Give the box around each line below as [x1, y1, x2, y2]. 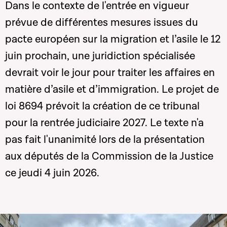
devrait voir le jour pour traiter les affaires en [5, 66, 215, 80]
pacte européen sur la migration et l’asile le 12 [5, 32, 220, 46]
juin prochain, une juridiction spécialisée [5, 49, 195, 63]
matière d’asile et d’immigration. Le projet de [5, 83, 219, 96]
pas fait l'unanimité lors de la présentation [5, 133, 205, 146]
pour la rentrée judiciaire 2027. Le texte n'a [5, 116, 204, 130]
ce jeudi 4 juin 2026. [5, 166, 99, 180]
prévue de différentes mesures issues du [5, 16, 198, 29]
